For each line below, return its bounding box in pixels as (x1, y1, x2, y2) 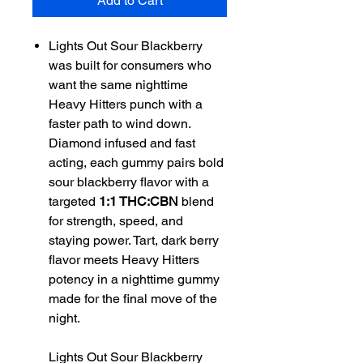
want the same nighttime (49, 77, 188, 92)
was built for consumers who (49, 58, 211, 73)
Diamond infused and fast (49, 135, 195, 151)
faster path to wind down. (49, 116, 191, 131)
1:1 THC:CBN (99, 194, 178, 209)
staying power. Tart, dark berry (49, 233, 219, 248)
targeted (49, 194, 99, 209)
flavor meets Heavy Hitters (49, 252, 199, 267)
